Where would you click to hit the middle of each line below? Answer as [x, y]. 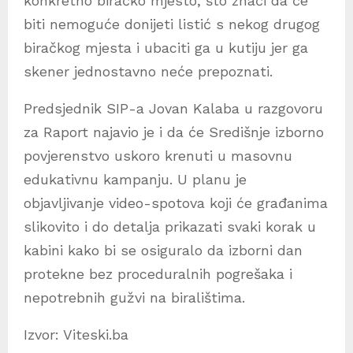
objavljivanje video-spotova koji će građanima [176, 203]
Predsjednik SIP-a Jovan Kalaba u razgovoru [173, 109]
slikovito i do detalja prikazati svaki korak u [170, 227]
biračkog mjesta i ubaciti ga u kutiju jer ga [166, 48]
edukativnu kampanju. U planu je [135, 180]
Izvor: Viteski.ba [76, 335]
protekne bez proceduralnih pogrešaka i [158, 274]
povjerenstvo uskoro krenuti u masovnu [158, 156]
